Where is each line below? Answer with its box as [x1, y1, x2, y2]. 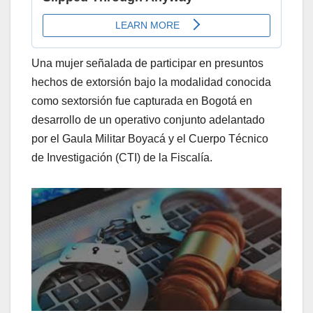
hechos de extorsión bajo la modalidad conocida [31, 76, 271, 89]
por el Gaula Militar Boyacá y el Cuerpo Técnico [31, 133, 268, 145]
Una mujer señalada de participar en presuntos [31, 57, 263, 70]
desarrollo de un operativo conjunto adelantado [31, 114, 265, 126]
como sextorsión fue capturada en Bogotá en [31, 95, 252, 108]
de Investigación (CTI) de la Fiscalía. [31, 152, 212, 164]
